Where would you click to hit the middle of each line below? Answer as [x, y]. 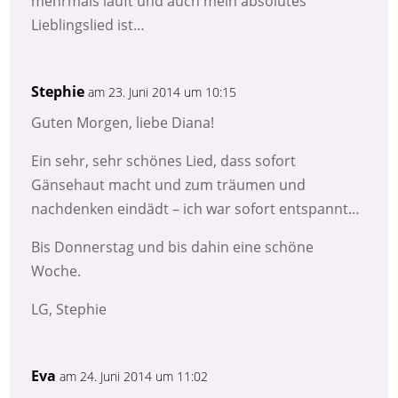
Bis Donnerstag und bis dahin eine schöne [173, 247]
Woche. [56, 271]
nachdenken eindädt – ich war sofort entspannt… [196, 209]
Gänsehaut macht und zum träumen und [169, 185]
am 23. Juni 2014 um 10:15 [163, 92]
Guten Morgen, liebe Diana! [123, 123]
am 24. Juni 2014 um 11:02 [134, 377]
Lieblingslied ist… [88, 25]
